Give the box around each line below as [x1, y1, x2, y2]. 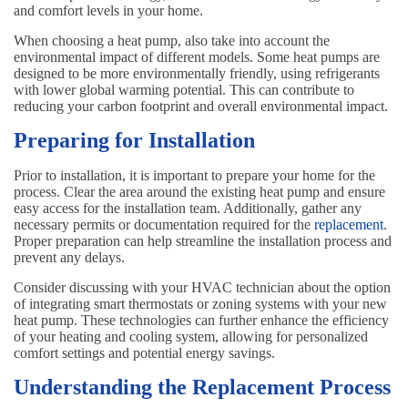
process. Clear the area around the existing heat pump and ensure [14, 184, 385, 200]
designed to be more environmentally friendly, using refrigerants [14, 66, 380, 82]
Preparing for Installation [14, 128, 255, 153]
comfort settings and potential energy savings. [14, 345, 275, 362]
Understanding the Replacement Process [14, 375, 391, 400]
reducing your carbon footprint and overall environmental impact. [14, 98, 388, 115]
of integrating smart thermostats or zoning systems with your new [14, 296, 387, 312]
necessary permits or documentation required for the [14, 217, 314, 233]
